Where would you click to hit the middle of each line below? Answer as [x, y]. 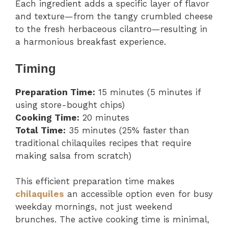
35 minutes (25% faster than [127, 130]
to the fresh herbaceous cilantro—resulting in [111, 29]
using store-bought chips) [70, 105]
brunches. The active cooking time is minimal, [112, 220]
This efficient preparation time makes [95, 181]
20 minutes [104, 117]
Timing [36, 68]
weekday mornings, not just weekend [94, 207]
